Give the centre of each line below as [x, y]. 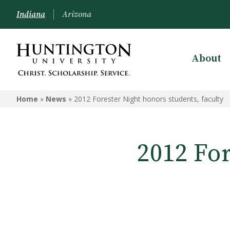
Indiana [31, 14]
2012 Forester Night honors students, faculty [149, 99]
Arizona [77, 14]
